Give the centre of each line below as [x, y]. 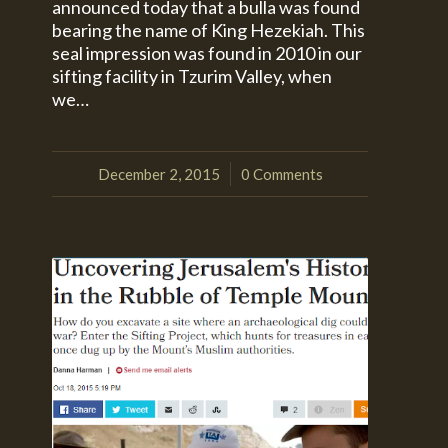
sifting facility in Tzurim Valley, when [192, 76]
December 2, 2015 [158, 174]
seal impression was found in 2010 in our [207, 53]
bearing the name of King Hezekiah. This [209, 30]
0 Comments [281, 174]
